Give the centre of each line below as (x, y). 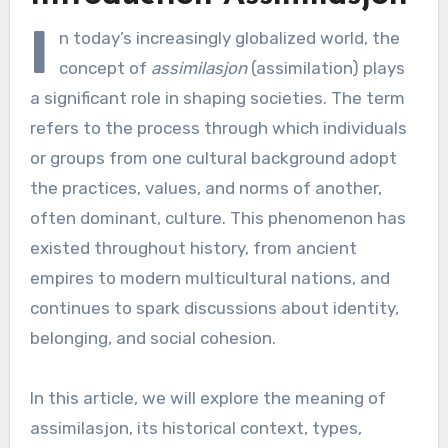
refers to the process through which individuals (218, 127)
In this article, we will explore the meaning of (207, 397)
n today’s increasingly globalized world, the (229, 37)
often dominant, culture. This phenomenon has (217, 217)
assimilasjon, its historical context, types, (195, 427)
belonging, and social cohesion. (152, 337)
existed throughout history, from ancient (193, 247)
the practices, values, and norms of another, (205, 187)
